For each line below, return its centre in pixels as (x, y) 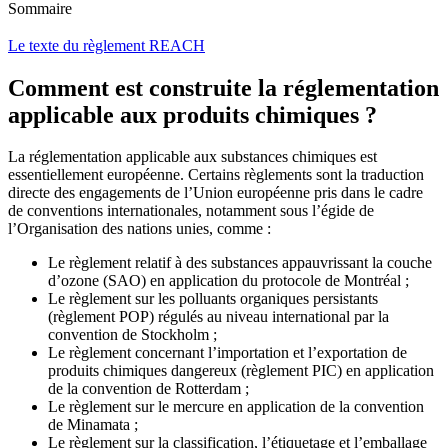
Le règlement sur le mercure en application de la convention (236, 407)
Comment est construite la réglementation (223, 87)
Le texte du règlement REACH (106, 45)
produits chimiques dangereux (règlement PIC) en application (241, 371)
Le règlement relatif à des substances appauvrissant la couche (240, 263)
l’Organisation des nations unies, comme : (139, 229)
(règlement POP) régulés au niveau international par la (218, 317)
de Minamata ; (93, 425)
